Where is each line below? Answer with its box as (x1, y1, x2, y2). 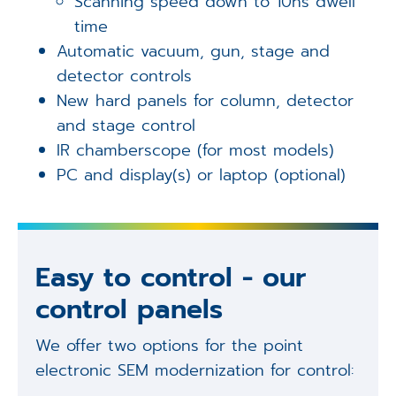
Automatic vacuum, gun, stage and (57, 38, 331, 64)
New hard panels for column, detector (57, 88, 354, 113)
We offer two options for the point (34, 333, 303, 359)
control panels (34, 289, 223, 331)
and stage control (57, 112, 196, 138)
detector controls (57, 63, 193, 88)
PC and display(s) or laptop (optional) (57, 162, 346, 187)
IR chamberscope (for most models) (57, 137, 335, 163)
